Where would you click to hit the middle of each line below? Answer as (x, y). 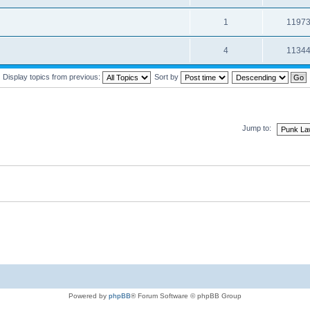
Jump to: (257, 128)
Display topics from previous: (52, 76)
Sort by (167, 76)
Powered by (89, 295)
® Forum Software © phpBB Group (186, 295)
